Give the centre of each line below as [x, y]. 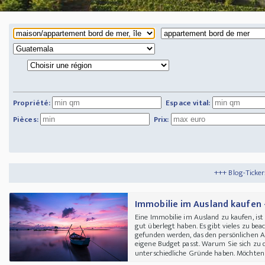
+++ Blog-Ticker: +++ [188, 172]
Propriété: [32, 103]
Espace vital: [188, 103]
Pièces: [26, 119]
